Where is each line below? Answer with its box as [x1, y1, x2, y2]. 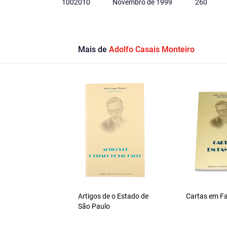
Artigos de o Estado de [78, 192, 148, 201]
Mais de [78, 45, 109, 55]
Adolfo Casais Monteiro [108, 45, 195, 55]
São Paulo [78, 202, 110, 211]
